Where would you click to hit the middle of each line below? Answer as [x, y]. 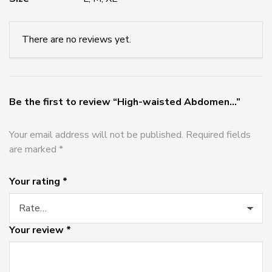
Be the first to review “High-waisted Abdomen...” [125, 102]
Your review [38, 230]
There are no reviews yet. [76, 39]
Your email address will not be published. [96, 134]
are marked [34, 149]
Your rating [36, 181]
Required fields [218, 134]
